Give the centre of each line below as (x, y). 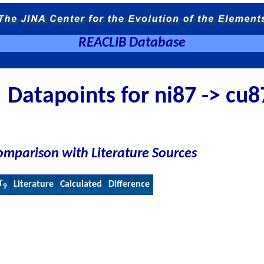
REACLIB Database (132, 43)
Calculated (81, 184)
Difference (129, 184)
